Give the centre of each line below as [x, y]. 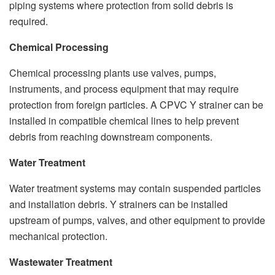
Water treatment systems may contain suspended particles [135, 188]
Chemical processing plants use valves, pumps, [113, 73]
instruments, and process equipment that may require [124, 89]
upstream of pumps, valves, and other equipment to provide [137, 220]
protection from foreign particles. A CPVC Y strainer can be [136, 105]
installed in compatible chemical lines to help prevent [124, 121]
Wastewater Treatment [61, 262]
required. [29, 21]
